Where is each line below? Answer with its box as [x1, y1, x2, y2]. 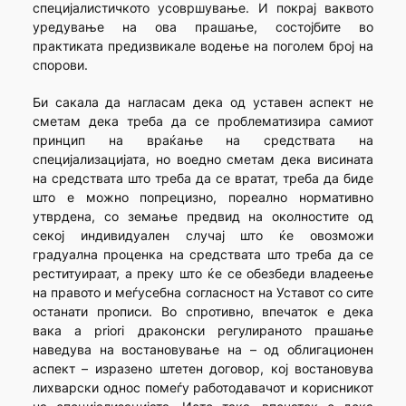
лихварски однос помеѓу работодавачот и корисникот [32, 380, 374, 396]
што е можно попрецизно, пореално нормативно [32, 189, 374, 206]
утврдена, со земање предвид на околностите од [32, 208, 374, 225]
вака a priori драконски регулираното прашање [32, 323, 374, 339]
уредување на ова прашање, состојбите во [32, 19, 374, 35]
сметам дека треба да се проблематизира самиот [32, 113, 374, 130]
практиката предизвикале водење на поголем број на [32, 38, 374, 54]
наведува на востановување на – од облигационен [32, 342, 374, 358]
